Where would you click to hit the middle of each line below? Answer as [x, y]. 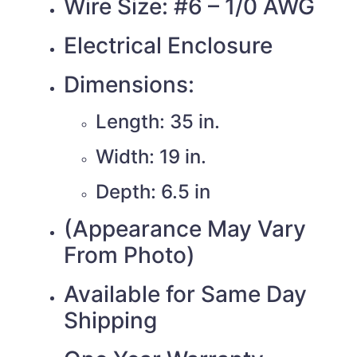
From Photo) [129, 255]
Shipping [110, 320]
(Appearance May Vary [185, 228]
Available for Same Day [185, 294]
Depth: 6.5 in [153, 191]
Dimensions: [129, 84]
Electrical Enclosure [168, 45]
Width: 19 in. [151, 156]
